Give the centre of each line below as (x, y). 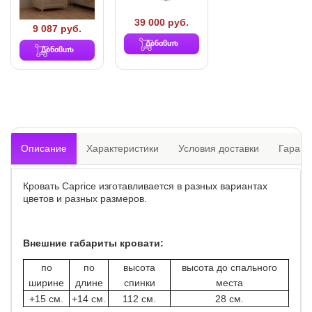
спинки (139, 283)
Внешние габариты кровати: (93, 243)
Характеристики (123, 149)
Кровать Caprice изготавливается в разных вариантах (145, 186)
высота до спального (229, 268)
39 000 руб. (162, 23)
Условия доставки (219, 149)
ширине (46, 283)
